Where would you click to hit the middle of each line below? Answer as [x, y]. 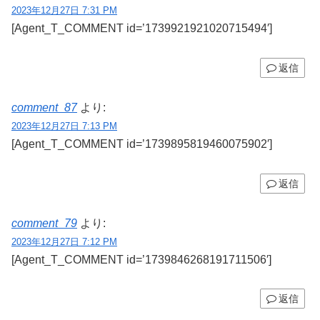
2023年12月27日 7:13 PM [64, 126]
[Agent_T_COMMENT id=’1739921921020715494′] [142, 29]
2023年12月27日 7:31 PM [64, 11]
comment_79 [44, 223]
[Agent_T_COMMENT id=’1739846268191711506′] [141, 259]
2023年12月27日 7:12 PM [64, 241]
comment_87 [44, 107]
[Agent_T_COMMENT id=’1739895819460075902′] [142, 144]
